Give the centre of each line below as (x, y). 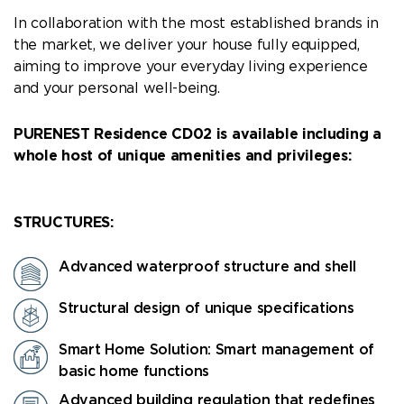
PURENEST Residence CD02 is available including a (197, 134)
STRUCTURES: (64, 223)
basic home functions (134, 372)
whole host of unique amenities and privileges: (183, 156)
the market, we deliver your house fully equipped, (187, 45)
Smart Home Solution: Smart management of (217, 351)
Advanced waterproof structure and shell (207, 268)
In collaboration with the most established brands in (196, 23)
